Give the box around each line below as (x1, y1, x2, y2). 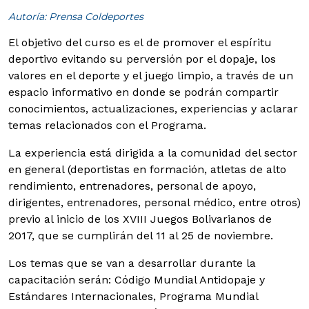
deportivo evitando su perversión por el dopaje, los (8, 52, 276, 66)
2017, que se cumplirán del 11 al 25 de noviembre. (8, 228, 273, 242)
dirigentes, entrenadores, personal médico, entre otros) (8, 195, 301, 209)
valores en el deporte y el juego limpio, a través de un (8, 68, 293, 82)
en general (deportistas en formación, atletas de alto (8, 162, 286, 176)
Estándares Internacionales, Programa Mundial (8, 289, 258, 303)
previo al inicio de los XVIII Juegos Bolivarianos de (8, 212, 272, 226)
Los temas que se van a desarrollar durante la (8, 256, 256, 270)
